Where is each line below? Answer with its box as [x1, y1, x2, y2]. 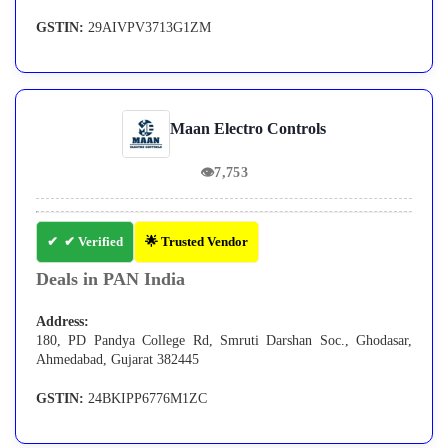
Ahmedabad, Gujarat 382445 [36, 352, 199, 368]
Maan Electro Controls [170, 120, 326, 138]
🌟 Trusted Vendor [145, 234, 248, 250]
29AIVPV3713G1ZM [84, 20, 211, 36]
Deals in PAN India [36, 269, 185, 290]
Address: [36, 314, 89, 330]
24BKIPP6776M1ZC [84, 391, 207, 407]
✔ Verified [64, 234, 123, 250]
